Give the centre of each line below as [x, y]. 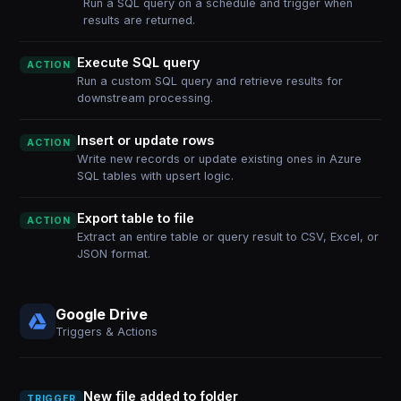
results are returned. [139, 20]
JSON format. [114, 254]
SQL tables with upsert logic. [156, 176]
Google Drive [102, 314]
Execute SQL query [139, 62]
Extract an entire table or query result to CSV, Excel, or [228, 237]
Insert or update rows [146, 140]
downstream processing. [145, 98]
